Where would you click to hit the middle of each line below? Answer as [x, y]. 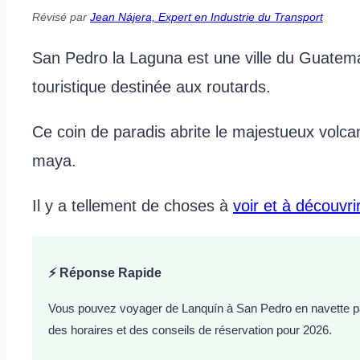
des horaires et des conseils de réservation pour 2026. [190, 330]
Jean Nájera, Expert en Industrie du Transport [207, 17]
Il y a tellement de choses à [133, 206]
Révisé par [61, 17]
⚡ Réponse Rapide [105, 273]
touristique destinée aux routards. [151, 87]
